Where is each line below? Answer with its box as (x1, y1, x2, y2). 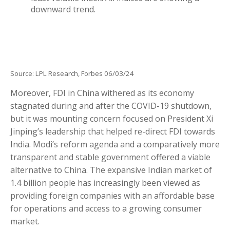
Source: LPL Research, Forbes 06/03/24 (10, 69, 134, 79)
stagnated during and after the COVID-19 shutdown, (10, 100, 212, 112)
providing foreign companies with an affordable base (10, 190, 215, 202)
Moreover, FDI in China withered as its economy (10, 87, 194, 99)
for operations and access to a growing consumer (10, 203, 202, 215)
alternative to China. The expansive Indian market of (10, 164, 212, 176)
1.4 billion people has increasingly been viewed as (10, 177, 200, 189)
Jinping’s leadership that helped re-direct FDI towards (10, 126, 215, 138)
